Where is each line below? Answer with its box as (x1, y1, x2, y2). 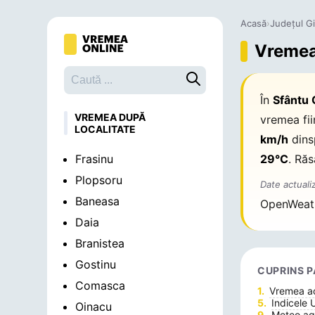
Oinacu (75, 300, 112, 314)
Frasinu (75, 152, 114, 166)
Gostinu (75, 257, 117, 271)
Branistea (75, 236, 125, 250)
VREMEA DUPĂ (75, 111, 146, 123)
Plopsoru (75, 173, 123, 187)
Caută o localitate (186, 71, 281, 85)
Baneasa (75, 194, 120, 208)
